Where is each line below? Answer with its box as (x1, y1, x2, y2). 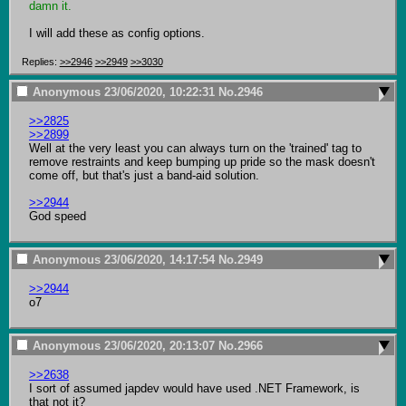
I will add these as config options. (28, 26, 205, 41)
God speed (28, 209, 86, 224)
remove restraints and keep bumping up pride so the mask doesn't (28, 155, 375, 169)
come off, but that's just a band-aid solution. (28, 169, 259, 183)
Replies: (21, 56, 60, 68)
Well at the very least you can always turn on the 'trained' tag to (28, 141, 362, 156)
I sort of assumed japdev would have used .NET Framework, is (28, 381, 360, 395)
